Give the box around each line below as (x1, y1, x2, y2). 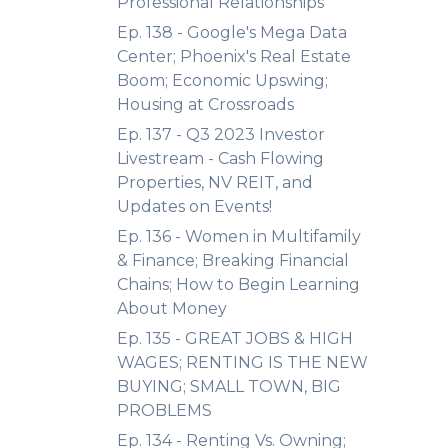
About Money (117, 299, 227, 318)
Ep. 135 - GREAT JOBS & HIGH (117, 329, 353, 348)
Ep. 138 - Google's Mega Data (117, 23, 347, 42)
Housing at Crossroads (117, 95, 294, 114)
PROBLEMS (117, 401, 212, 420)
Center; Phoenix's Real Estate (117, 47, 351, 66)
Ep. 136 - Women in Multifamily (117, 227, 361, 246)
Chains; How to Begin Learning (117, 275, 360, 294)
